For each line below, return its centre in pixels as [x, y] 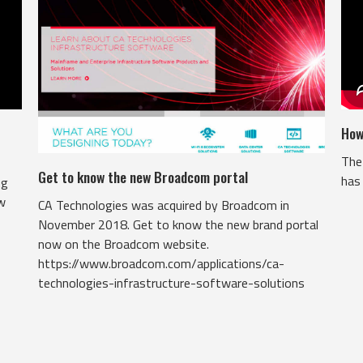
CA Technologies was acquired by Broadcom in [164, 205]
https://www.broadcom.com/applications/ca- [162, 263]
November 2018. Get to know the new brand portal [179, 224]
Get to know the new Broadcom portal [143, 177]
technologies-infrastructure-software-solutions [172, 283]
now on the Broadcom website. [124, 244]
